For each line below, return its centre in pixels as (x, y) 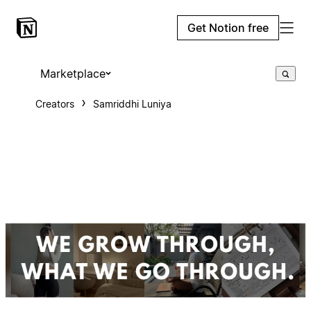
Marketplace (73, 74)
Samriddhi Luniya (132, 104)
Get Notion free (228, 28)
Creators (54, 104)
